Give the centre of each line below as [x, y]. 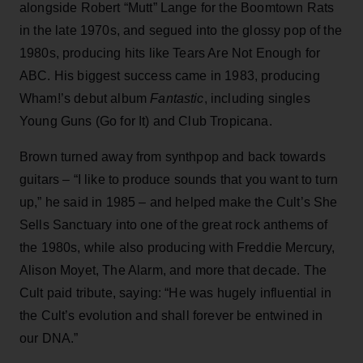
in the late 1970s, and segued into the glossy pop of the [181, 30]
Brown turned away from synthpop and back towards [173, 156]
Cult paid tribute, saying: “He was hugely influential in [175, 293]
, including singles [257, 98]
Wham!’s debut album [85, 98]
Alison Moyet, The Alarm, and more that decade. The [173, 270]
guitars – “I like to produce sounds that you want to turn [179, 179]
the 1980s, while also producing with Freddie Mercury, [177, 247]
